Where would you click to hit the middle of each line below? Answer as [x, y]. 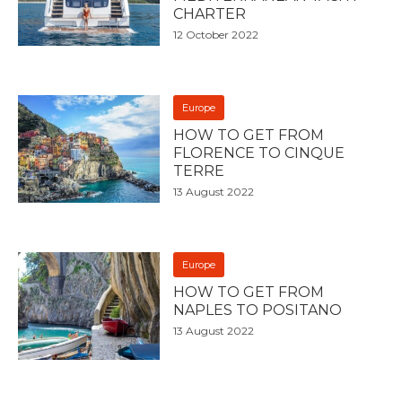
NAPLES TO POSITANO [258, 310]
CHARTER [210, 13]
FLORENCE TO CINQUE [259, 153]
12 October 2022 [216, 34]
